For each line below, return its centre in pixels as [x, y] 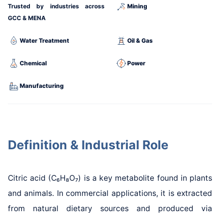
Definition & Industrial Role [88, 145]
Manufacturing [41, 85]
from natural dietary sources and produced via [110, 208]
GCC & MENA [27, 18]
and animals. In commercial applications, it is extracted [110, 193]
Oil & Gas [140, 40]
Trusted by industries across [56, 6]
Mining [137, 6]
